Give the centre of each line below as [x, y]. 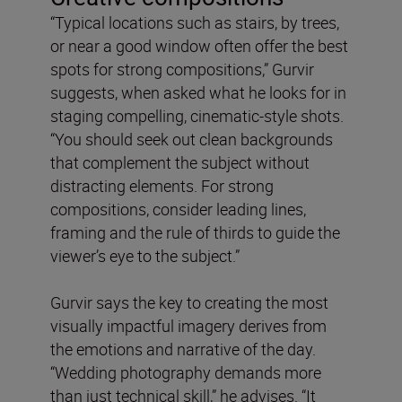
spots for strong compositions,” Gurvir [182, 69]
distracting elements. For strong [162, 185]
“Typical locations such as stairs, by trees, [195, 22]
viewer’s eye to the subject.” [145, 255]
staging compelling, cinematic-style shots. [197, 115]
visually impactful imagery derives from [188, 325]
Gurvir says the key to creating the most [189, 302]
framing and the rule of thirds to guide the [195, 232]
